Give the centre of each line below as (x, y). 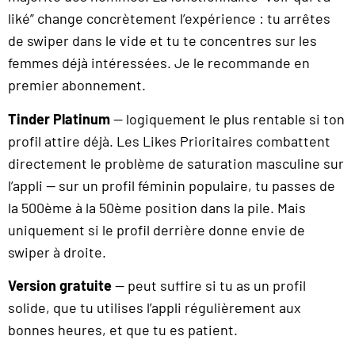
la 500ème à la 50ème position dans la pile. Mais (157, 207)
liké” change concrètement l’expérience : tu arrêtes (169, 19)
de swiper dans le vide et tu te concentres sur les (162, 41)
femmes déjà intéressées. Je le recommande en (159, 63)
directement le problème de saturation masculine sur (176, 163)
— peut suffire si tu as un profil (209, 285)
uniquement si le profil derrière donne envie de (157, 229)
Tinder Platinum (59, 118)
